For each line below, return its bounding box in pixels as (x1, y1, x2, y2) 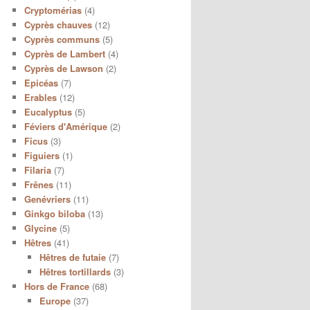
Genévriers (24, 192, 71, 206)
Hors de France (24, 279, 89, 293)
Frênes (24, 177, 53, 191)
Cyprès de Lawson (24, 61, 103, 75)
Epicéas (24, 75, 58, 89)
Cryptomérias (24, 3, 82, 17)
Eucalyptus (24, 104, 72, 118)
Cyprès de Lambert (24, 46, 105, 60)
